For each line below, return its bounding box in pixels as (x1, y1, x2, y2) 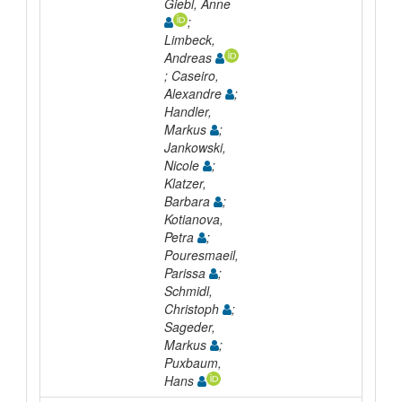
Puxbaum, (163, 353, 222, 371)
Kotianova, (163, 209, 223, 228)
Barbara (163, 191, 214, 210)
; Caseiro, (163, 66, 219, 84)
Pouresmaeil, (163, 245, 239, 264)
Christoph (163, 299, 223, 318)
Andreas (163, 48, 215, 66)
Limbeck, (163, 30, 215, 48)
